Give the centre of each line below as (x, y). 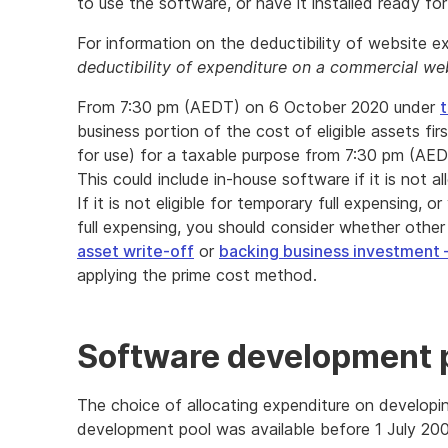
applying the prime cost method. (197, 275)
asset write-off (135, 251)
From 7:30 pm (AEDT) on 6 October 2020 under (258, 107)
